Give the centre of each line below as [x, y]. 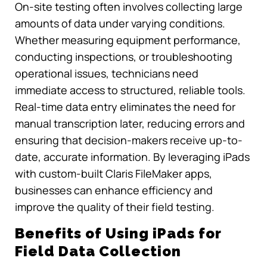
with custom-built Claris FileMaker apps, [114, 173]
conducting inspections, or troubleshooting [124, 56]
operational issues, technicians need [107, 73]
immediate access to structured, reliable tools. [130, 90]
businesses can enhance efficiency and [114, 190]
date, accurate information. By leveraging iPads [132, 156]
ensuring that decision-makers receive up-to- [129, 140]
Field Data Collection [98, 251]
